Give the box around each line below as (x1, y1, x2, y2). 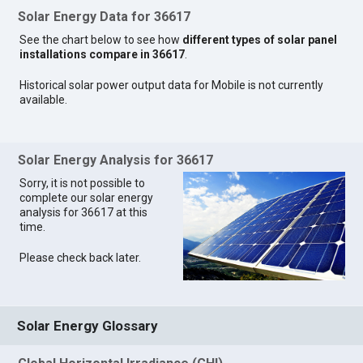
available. (19, 92, 68, 106)
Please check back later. (19, 251, 142, 265)
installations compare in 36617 (19, 47, 186, 61)
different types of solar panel (182, 32, 338, 46)
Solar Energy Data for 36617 (18, 8, 191, 24)
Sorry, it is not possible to (19, 177, 146, 190)
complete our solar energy (19, 191, 154, 205)
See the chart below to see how (19, 32, 183, 46)
